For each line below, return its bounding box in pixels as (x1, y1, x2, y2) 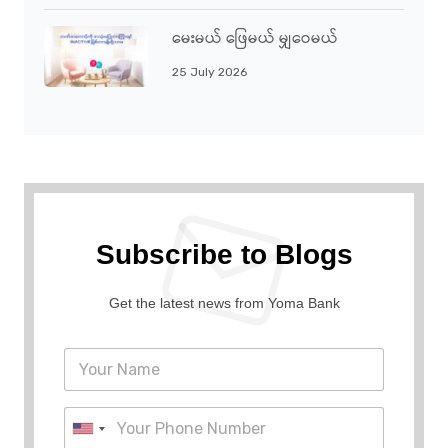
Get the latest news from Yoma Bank (108, 295, 340, 311)
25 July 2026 (172, 65, 247, 79)
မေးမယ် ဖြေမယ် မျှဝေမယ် (172, 26, 338, 53)
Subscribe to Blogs (95, 239, 353, 270)
